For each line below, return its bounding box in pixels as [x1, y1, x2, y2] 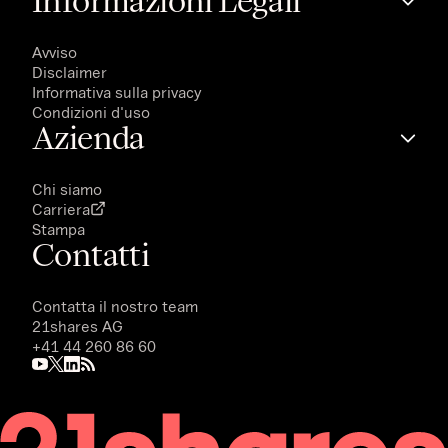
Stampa [32, 219, 85, 238]
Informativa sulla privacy [32, 82, 202, 101]
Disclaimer [32, 62, 107, 81]
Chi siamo [32, 179, 102, 198]
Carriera [32, 199, 90, 218]
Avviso [32, 42, 77, 61]
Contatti [32, 234, 150, 275]
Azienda [32, 117, 145, 158]
